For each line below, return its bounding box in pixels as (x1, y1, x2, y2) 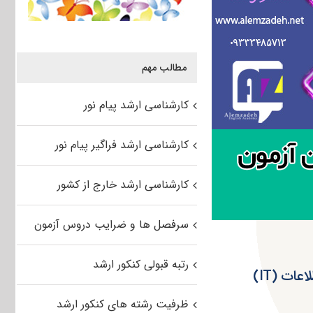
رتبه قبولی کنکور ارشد (92, 256, 189, 274)
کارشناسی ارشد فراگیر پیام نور (54, 136, 189, 154)
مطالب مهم (141, 60, 187, 76)
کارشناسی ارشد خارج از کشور (57, 176, 189, 194)
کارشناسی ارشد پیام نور (83, 96, 189, 115)
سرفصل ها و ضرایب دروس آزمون (34, 216, 189, 234)
